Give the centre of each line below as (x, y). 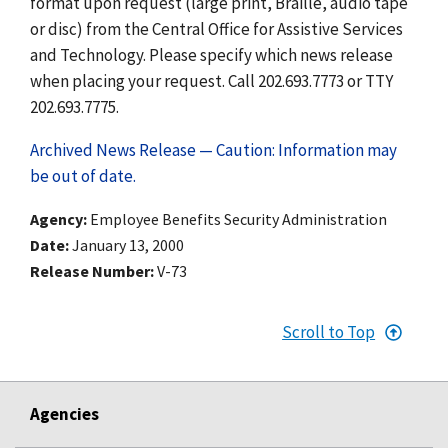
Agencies (64, 413)
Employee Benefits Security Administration (238, 218)
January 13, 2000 (128, 244)
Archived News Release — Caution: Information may (213, 149)
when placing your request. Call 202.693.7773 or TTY (211, 80)
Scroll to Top (329, 331)
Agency (56, 218)
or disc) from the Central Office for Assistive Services (216, 28)
